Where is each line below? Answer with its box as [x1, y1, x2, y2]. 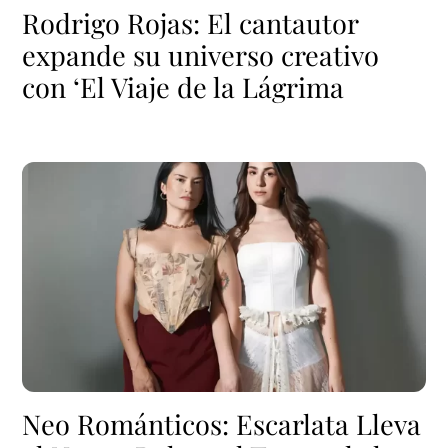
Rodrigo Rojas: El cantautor [22, 5, 359, 42]
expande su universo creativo [22, 37, 380, 74]
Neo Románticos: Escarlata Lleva [22, 406, 422, 443]
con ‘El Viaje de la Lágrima [22, 69, 345, 106]
